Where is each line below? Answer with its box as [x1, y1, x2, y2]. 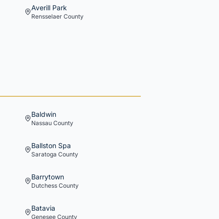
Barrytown [31, 173, 64, 181]
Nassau [31, 119, 52, 127]
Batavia [31, 204, 55, 212]
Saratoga [31, 151, 57, 158]
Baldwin [31, 110, 56, 118]
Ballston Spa [31, 141, 71, 150]
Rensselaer [31, 13, 62, 20]
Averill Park [31, 3, 67, 12]
